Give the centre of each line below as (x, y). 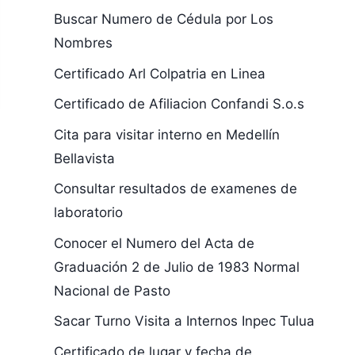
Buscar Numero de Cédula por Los (163, 19)
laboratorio (88, 212)
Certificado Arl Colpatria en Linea (159, 73)
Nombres (83, 43)
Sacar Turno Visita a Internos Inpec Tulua (184, 321)
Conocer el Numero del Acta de (154, 243)
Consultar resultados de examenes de (175, 189)
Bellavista (84, 158)
